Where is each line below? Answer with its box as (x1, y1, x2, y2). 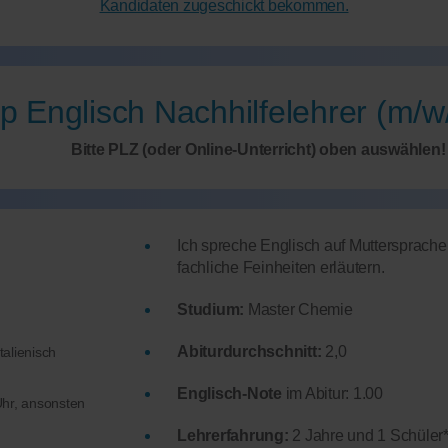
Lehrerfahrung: (177, 427, 289, 445)
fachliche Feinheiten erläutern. (177, 259, 385, 277)
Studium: (177, 301, 245, 319)
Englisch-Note (177, 385, 282, 403)
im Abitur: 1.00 (281, 385, 383, 403)
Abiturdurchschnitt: (177, 343, 322, 361)
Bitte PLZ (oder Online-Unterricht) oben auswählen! (70, 141, 446, 159)
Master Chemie (244, 301, 353, 319)
